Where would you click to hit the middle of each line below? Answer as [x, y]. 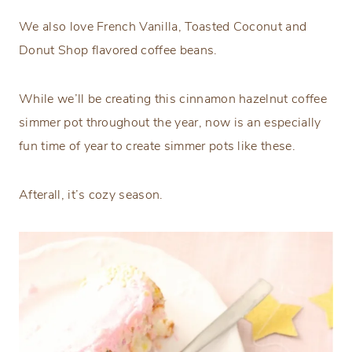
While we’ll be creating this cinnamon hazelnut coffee [173, 99]
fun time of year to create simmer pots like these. [158, 147]
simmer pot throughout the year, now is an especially [170, 123]
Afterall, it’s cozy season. [91, 195]
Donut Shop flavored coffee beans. [118, 51]
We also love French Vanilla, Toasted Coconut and [163, 27]
